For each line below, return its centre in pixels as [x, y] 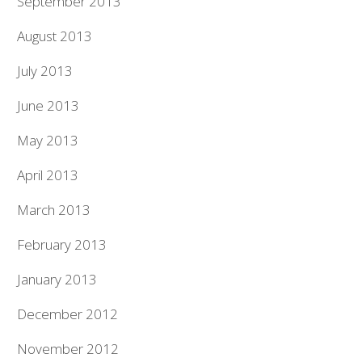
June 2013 [48, 105]
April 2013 [48, 175]
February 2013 [62, 244]
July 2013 [45, 70]
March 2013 [54, 209]
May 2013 [48, 140]
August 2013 [55, 36]
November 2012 [68, 348]
